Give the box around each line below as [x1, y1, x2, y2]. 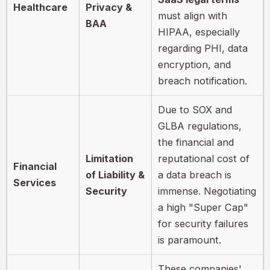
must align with [158, 9, 228, 22]
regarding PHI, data [158, 42, 248, 54]
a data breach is [158, 168, 232, 181]
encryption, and [158, 58, 231, 71]
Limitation [86, 152, 134, 165]
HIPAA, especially [158, 25, 240, 38]
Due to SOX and [158, 103, 233, 116]
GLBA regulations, [158, 119, 242, 132]
